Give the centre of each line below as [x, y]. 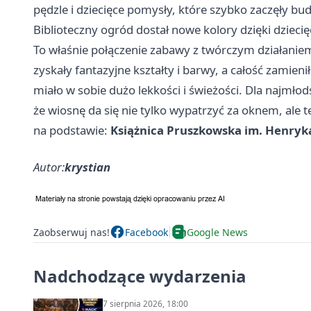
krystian [87, 167]
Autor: [49, 167]
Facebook [146, 232]
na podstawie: [72, 131]
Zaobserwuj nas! [72, 232]
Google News [217, 232]
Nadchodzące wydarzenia [140, 276]
